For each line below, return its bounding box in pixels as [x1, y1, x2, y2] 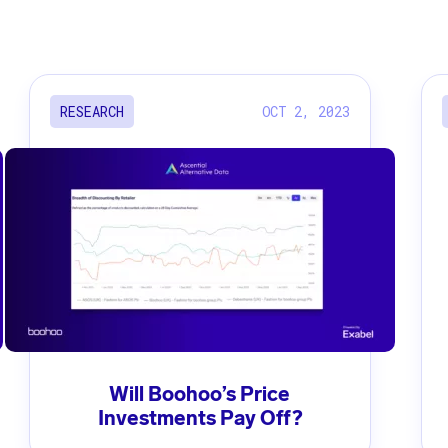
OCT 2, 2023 [262, 101, 351, 121]
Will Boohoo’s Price [109, 382, 291, 407]
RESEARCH [59, 102, 124, 121]
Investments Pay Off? [97, 406, 302, 431]
